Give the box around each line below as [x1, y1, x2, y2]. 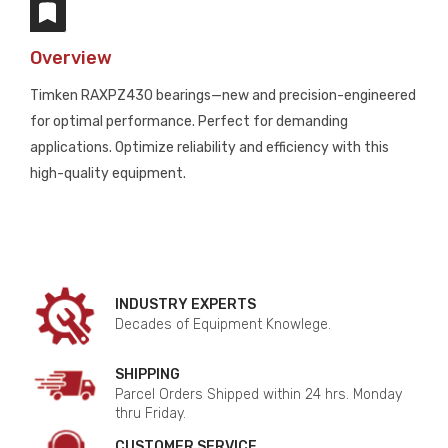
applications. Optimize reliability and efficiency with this [30, 139, 389, 156]
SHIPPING [115, 366, 180, 383]
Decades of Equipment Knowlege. [115, 316, 331, 333]
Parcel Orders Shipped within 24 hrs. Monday [115, 386, 402, 403]
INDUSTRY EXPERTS [115, 296, 256, 313]
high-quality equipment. [30, 165, 186, 182]
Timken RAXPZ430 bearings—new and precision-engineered [30, 87, 416, 104]
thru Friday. [115, 405, 186, 422]
